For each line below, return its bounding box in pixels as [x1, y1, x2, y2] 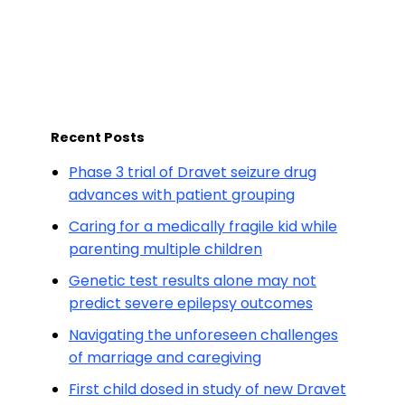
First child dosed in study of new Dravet [69, 379, 346, 400]
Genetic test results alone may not [69, 270, 316, 291]
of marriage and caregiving [69, 347, 261, 368]
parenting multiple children [69, 239, 262, 259]
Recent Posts [51, 128, 145, 146]
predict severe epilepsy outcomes [69, 293, 313, 314]
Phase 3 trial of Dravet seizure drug [69, 162, 316, 183]
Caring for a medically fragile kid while [69, 216, 337, 237]
